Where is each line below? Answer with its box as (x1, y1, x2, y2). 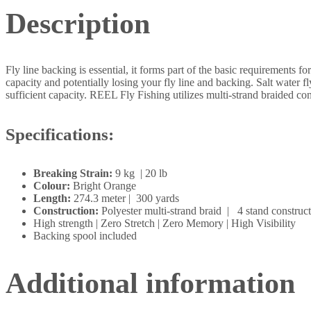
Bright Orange (73, 179, 136, 192)
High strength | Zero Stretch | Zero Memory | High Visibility (33, 217, 296, 229)
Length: (33, 192, 71, 204)
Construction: (33, 204, 99, 217)
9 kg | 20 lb (112, 167, 167, 179)
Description (6, 7, 150, 40)
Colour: (33, 179, 73, 192)
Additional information (6, 267, 295, 299)
